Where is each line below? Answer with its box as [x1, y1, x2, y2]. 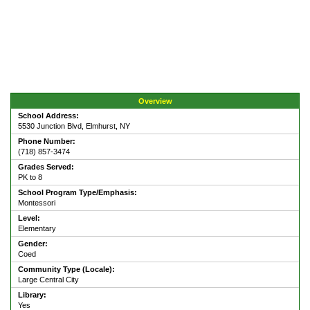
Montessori [18, 199, 55, 208]
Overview [138, 97, 172, 106]
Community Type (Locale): [18, 265, 115, 274]
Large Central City [18, 275, 79, 284]
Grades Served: [18, 163, 74, 172]
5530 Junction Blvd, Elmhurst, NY [18, 122, 130, 131]
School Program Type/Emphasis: [18, 188, 137, 197]
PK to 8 [18, 173, 42, 182]
